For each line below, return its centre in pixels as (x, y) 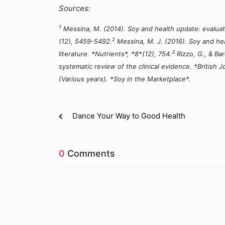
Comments (90, 153)
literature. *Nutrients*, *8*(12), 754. (115, 54)
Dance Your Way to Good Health (129, 116)
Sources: (76, 8)
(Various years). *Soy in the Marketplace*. (125, 79)
